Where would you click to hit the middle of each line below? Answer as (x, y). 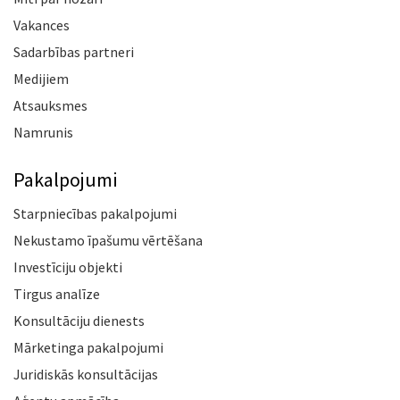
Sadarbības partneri (74, 52)
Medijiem (41, 79)
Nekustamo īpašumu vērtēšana (108, 241)
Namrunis (43, 133)
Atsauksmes (50, 106)
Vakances (42, 25)
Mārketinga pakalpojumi (88, 348)
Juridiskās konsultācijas (86, 375)
